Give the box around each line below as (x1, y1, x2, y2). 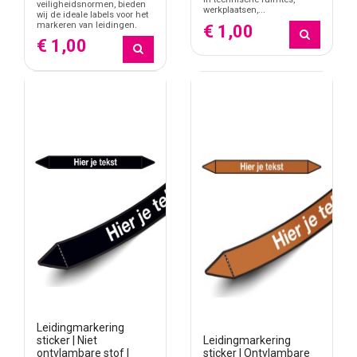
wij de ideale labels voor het (37, 9, 148, 20)
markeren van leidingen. (37, 19, 137, 30)
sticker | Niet (37, 334, 97, 347)
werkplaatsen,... (203, 5, 265, 16)
